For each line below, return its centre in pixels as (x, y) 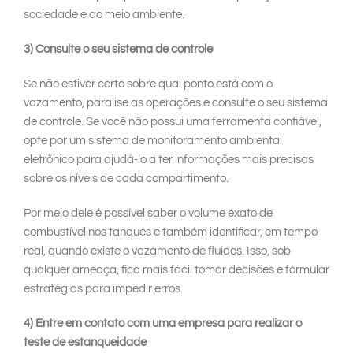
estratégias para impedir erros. (103, 289)
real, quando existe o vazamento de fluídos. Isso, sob (157, 251)
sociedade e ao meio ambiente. (104, 15)
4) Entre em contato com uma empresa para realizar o (163, 324)
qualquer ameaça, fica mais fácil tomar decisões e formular (176, 270)
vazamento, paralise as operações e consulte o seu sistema (176, 103)
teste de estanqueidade (85, 343)
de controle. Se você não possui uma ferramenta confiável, (173, 122)
